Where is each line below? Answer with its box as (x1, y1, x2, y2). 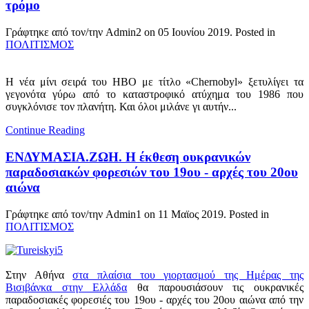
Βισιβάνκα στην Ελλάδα (6, 281, 128, 293)
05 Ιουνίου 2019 (158, 26, 230, 39)
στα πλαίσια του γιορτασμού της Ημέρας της (72, 268, 303, 281)
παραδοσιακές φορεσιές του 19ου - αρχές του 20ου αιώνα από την (6, 293, 303, 306)
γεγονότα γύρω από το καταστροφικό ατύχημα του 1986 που (6, 88, 303, 101)
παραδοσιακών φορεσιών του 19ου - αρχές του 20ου (6, 164, 298, 179)
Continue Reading (6, 124, 85, 137)
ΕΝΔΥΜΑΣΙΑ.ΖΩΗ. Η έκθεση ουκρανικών (6, 149, 250, 164)
